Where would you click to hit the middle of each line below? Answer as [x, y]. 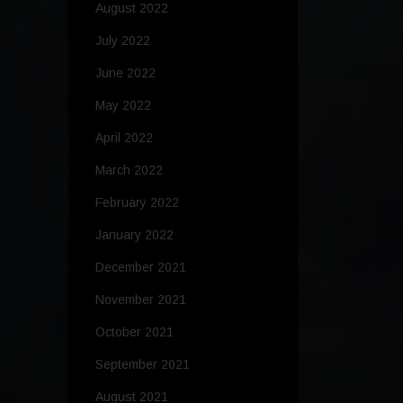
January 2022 [134, 235]
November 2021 [141, 300]
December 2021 [141, 268]
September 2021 [143, 365]
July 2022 [123, 41]
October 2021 [134, 332]
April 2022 [124, 138]
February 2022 [137, 203]
